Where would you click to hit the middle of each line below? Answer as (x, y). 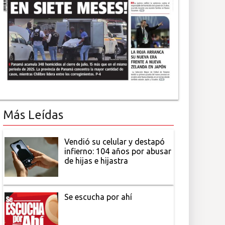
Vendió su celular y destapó (115, 141)
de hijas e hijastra (96, 160)
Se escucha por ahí (98, 197)
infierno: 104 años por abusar (118, 151)
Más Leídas (33, 115)
